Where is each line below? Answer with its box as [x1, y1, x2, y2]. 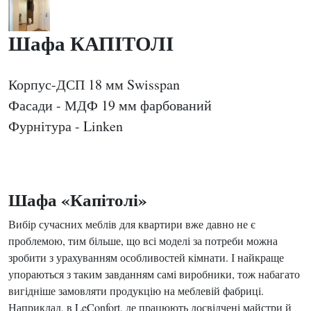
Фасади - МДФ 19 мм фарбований [8, 96, 212, 115]
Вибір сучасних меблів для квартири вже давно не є [8, 217, 255, 231]
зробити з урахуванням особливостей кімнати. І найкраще [8, 250, 284, 264]
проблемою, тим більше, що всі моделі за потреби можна [8, 233, 278, 248]
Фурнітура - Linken [8, 117, 123, 135]
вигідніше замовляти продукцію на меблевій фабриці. [8, 283, 264, 298]
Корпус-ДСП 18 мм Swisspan [8, 75, 180, 94]
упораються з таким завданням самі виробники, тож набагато [8, 267, 300, 281]
